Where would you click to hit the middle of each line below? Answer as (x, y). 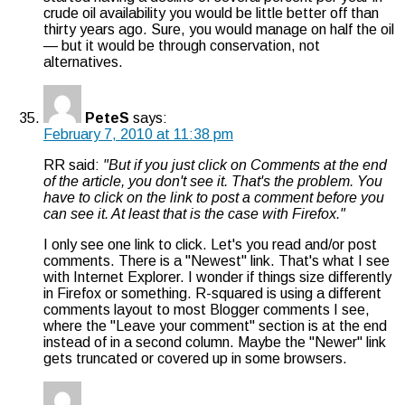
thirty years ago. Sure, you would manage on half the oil (219, 29)
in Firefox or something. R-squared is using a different (212, 293)
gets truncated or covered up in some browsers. (195, 358)
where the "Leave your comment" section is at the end (215, 325)
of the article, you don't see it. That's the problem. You (213, 181)
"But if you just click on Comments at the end (245, 165)
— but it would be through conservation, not (182, 45)
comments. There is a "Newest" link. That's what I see (217, 260)
